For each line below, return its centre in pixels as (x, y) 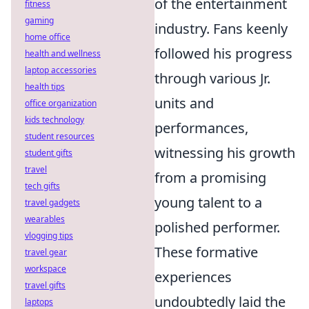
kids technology (54, 120)
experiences (193, 277)
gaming (39, 20)
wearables (45, 219)
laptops (39, 302)
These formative (206, 252)
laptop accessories (61, 70)
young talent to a (208, 202)
